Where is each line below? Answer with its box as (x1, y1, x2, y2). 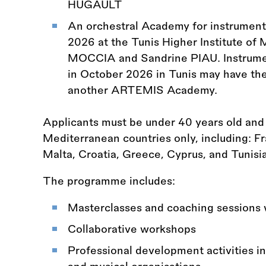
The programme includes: (43, 175, 175, 186)
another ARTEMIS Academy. (67, 84, 217, 96)
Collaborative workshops (67, 223, 196, 235)
